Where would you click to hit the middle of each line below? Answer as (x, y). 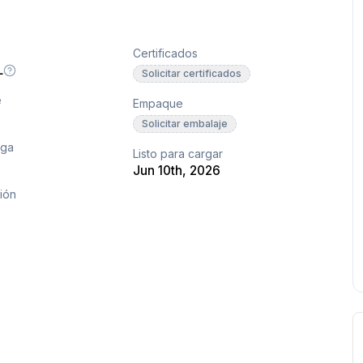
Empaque (158, 104)
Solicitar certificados (192, 74)
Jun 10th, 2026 (177, 171)
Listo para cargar (178, 154)
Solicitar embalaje (185, 124)
